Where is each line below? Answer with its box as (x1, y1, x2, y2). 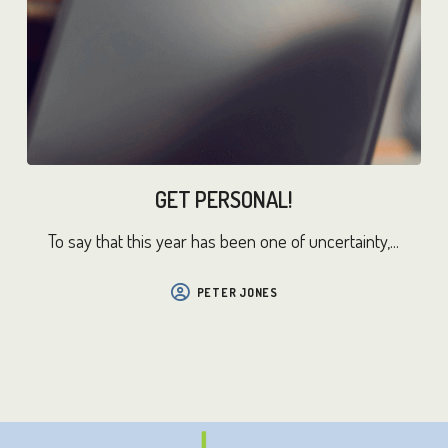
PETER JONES (196, 285, 279, 301)
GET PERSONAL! (155, 185, 293, 214)
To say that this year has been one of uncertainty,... (48, 228, 400, 252)
